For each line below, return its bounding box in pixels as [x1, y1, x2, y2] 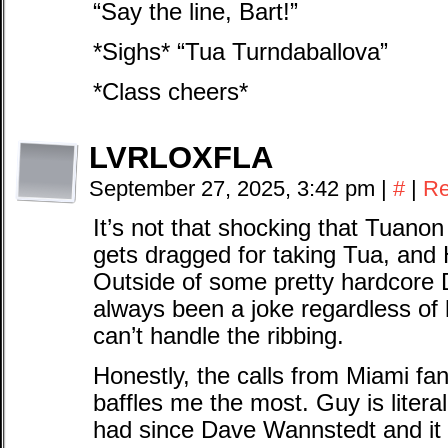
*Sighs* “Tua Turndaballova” [93, 39, 388, 65]
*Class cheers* [93, 79, 248, 105]
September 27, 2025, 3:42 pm [89, 176, 381, 201]
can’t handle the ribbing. [93, 323, 344, 349]
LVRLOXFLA [89, 140, 273, 175]
